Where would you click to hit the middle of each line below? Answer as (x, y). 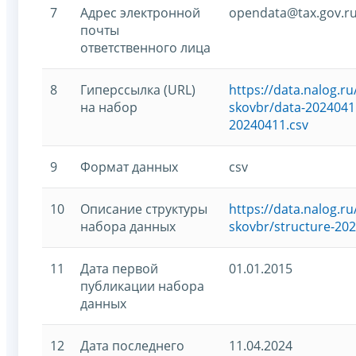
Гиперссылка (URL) (138, 89)
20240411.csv (269, 124)
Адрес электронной (140, 12)
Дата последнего (132, 345)
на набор (109, 107)
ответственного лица (145, 47)
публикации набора (142, 286)
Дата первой (119, 268)
